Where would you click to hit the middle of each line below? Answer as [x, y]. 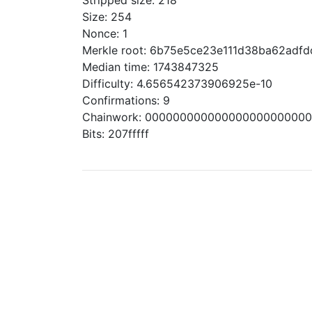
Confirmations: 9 [126, 100]
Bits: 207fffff [116, 134]
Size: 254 [107, 17]
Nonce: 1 [105, 33]
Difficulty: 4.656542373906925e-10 [177, 84]
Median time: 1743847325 [150, 67]
